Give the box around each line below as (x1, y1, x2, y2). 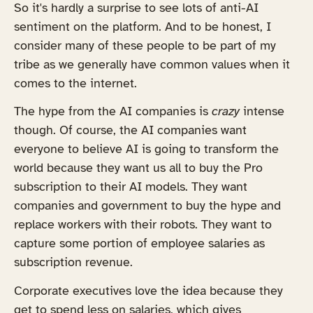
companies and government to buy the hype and (14, 198, 281, 214)
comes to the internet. (14, 75, 137, 91)
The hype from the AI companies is (14, 103, 212, 119)
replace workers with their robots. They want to (14, 217, 272, 233)
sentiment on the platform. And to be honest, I (14, 18, 271, 34)
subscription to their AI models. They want (14, 179, 247, 195)
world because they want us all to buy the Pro (14, 160, 263, 176)
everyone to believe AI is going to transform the (14, 141, 279, 157)
